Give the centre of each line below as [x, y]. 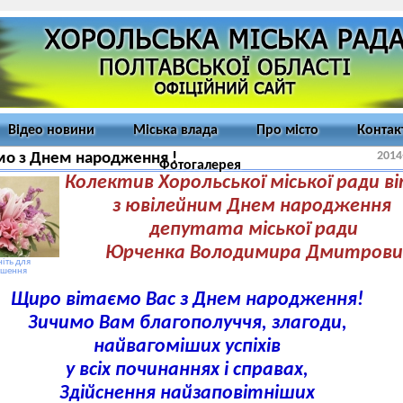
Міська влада [175, 130]
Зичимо [61, 323]
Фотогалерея [200, 166]
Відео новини [51, 130]
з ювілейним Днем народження [249, 206]
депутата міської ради [249, 230]
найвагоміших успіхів [187, 347]
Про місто [287, 130]
